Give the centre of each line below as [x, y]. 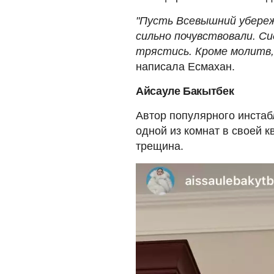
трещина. [160, 146]
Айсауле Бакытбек [185, 91]
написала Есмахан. [185, 67]
